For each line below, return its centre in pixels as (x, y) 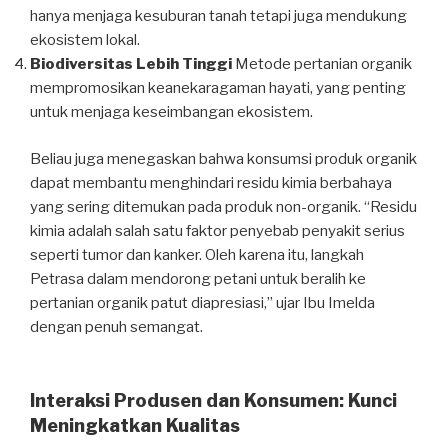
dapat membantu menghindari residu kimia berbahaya (211, 182)
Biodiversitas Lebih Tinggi (131, 64)
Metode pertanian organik (322, 64)
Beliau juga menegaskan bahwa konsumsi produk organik (223, 158)
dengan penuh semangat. (116, 326)
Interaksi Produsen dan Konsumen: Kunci (213, 401)
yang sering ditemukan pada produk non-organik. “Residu (223, 206)
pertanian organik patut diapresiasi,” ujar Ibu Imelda (202, 302)
